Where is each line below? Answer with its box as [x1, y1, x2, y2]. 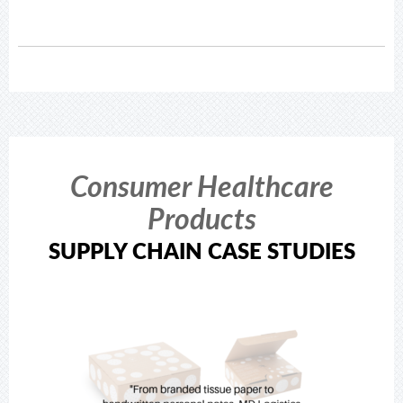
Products [147, 197, 256, 239]
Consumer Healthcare [69, 165, 334, 207]
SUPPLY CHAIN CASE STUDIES [48, 235, 355, 266]
